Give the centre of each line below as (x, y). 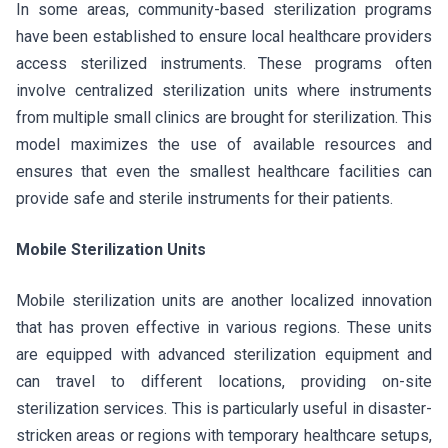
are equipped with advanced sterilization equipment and (224, 354)
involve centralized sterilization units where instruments (224, 90)
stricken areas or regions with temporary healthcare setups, (224, 435)
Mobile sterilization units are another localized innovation (224, 300)
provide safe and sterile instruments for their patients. (206, 198)
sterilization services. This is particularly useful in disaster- (224, 408)
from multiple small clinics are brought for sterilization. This (224, 117)
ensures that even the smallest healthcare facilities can (224, 171)
